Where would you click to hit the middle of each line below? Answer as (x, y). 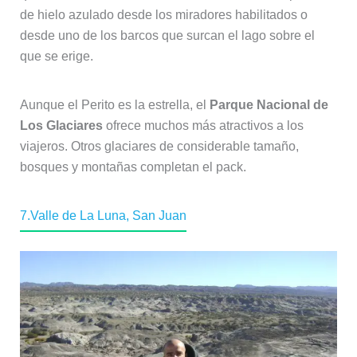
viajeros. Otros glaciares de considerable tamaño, (159, 146)
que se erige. (56, 56)
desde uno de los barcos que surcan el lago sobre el (167, 35)
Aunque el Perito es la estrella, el (114, 104)
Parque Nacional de (269, 104)
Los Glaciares (61, 125)
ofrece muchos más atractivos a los (203, 125)
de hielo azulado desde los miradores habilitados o (163, 14)
